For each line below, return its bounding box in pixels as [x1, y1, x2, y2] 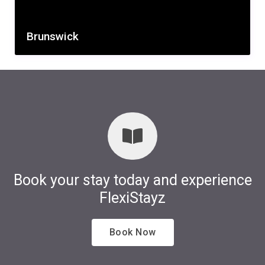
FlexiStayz [99, 189, 166, 207]
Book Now [109, 227, 156, 238]
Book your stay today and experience [13, 172, 252, 189]
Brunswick [27, 30, 79, 44]
